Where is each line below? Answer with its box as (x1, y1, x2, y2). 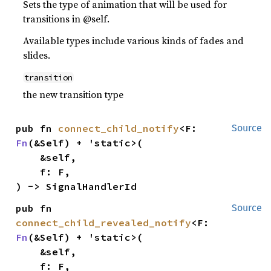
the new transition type (23, 88, 124, 102)
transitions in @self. (23, 12, 110, 26)
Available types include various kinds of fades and (23, 34, 244, 48)
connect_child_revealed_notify (16, 217, 192, 229)
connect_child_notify (58, 122, 180, 135)
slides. (23, 48, 51, 62)
